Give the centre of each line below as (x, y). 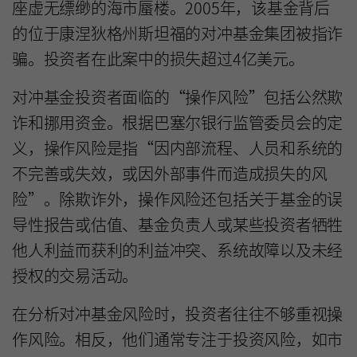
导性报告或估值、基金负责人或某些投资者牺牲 (178, 224)
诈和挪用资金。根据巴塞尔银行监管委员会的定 (178, 122)
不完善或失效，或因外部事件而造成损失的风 (170, 173)
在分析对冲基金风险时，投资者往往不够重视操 (178, 313)
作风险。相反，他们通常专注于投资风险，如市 (178, 339)
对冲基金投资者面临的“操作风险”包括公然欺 (178, 96)
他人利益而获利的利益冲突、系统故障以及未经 (178, 249)
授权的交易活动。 (75, 275)
